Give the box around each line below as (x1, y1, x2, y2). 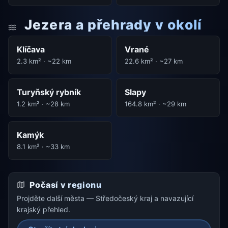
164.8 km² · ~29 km (125, 99, 187, 108)
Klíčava (17, 44, 45, 54)
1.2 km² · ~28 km (17, 99, 70, 108)
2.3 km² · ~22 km (17, 56, 71, 65)
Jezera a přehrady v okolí (21, 16, 202, 33)
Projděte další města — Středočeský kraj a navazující (17, 193, 193, 203)
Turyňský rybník (17, 87, 81, 97)
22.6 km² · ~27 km (125, 56, 183, 65)
